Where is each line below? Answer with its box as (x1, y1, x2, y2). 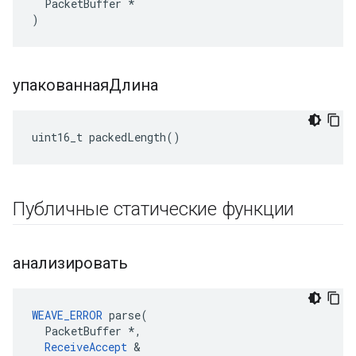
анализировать (13, 253, 132, 273)
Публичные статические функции (13, 198, 299, 220)
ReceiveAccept (44, 339, 127, 354)
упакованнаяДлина (13, 75, 162, 95)
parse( (103, 308, 148, 323)
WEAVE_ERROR (32, 308, 103, 323)
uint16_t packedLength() (32, 130, 180, 145)
